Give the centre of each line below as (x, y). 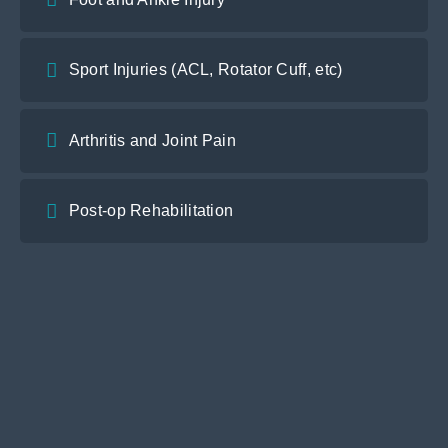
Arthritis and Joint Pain (152, 140)
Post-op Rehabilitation (151, 211)
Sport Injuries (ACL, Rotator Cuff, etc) (205, 70)
